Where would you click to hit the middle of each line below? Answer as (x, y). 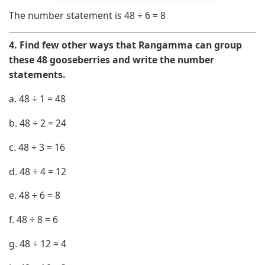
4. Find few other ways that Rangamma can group (125, 45)
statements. (37, 75)
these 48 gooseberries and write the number (112, 60)
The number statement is (67, 15)
